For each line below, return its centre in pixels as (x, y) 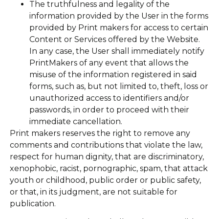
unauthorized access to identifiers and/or (109, 98)
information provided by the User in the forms (119, 16)
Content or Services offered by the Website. (115, 39)
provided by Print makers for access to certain (119, 27)
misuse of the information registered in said (113, 74)
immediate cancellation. (76, 121)
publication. (33, 203)
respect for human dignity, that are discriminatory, (107, 156)
